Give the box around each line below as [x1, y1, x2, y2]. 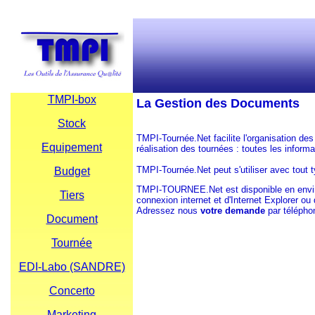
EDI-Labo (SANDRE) [18, 261, 125, 273]
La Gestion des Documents [136, 96, 300, 110]
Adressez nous [136, 205, 200, 216]
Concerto [49, 285, 95, 297]
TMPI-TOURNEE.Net [136, 184, 223, 195]
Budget [53, 165, 90, 177]
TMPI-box [47, 94, 96, 105]
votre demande [200, 205, 265, 216]
